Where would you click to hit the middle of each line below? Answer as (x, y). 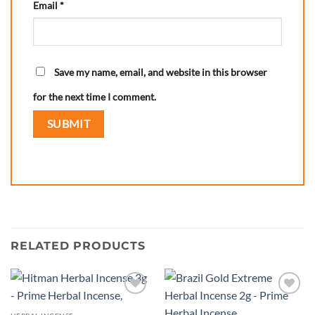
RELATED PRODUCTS (78, 246)
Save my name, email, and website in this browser (161, 72)
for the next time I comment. (95, 96)
